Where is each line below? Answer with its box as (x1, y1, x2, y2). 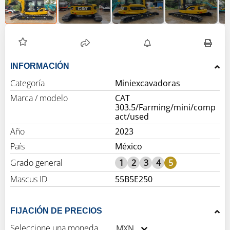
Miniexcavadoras (115, 78, 180, 89)
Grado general (10, 157, 63, 169)
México (115, 141, 142, 152)
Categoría (10, 78, 45, 89)
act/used (115, 111, 149, 123)
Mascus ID (10, 174, 47, 185)
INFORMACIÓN (10, 62, 69, 71)
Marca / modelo (10, 92, 68, 104)
